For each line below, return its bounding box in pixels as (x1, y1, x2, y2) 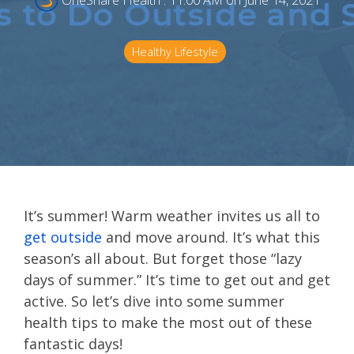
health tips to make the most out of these (24, 313, 312, 332)
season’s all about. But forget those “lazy (24, 249, 302, 268)
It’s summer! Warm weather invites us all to (24, 206, 320, 225)
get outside (24, 228, 102, 247)
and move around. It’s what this (102, 228, 320, 247)
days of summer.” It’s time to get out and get (24, 270, 330, 289)
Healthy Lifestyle (132, 44, 218, 59)
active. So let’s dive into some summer (24, 292, 284, 311)
